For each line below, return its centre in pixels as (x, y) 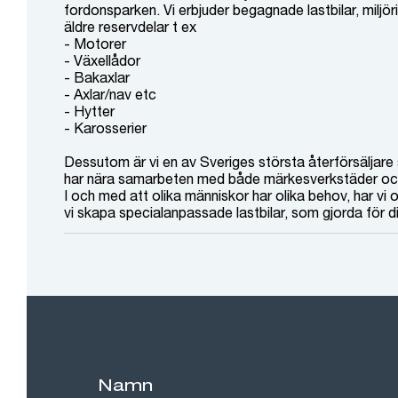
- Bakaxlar (97, 77)
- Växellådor (102, 60)
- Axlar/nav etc (110, 94)
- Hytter (89, 111)
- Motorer (95, 43)
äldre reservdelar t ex (130, 26)
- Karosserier (105, 127)
